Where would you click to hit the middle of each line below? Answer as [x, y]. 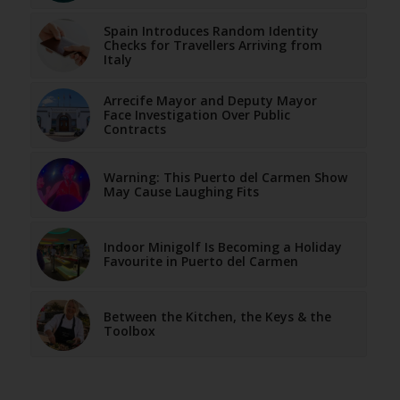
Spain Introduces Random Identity [211, 31]
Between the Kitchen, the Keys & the [217, 317]
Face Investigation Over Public [196, 115]
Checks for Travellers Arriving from [212, 46]
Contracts [134, 129]
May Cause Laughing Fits [181, 192]
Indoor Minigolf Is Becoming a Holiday [222, 247]
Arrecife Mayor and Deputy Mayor [210, 101]
